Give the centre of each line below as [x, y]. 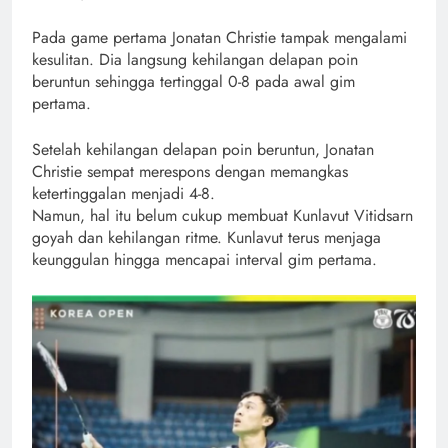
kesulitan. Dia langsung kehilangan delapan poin [195, 59]
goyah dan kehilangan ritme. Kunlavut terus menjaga [206, 237]
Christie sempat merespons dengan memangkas [190, 171]
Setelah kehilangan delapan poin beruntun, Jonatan [203, 149]
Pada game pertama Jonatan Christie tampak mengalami [219, 37]
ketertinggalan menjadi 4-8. [123, 193]
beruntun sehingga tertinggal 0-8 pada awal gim [193, 81]
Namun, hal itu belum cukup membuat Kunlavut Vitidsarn [222, 215]
